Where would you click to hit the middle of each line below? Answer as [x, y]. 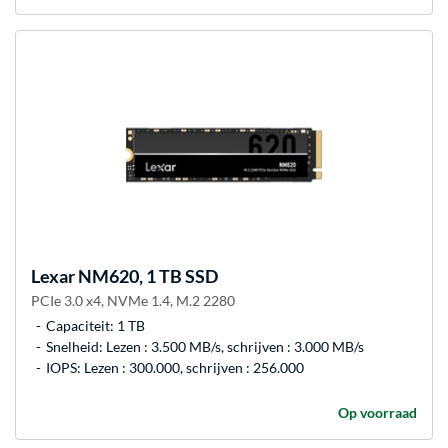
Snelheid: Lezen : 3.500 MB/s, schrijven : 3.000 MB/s [205, 346]
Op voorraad [377, 412]
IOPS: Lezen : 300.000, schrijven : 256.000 [175, 367]
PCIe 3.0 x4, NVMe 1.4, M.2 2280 [133, 300]
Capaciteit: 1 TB [95, 325]
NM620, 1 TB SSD [146, 275]
